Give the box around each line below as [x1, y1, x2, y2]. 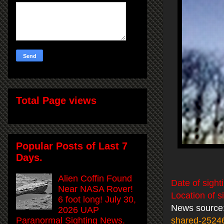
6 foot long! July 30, [58, 194, 136, 204]
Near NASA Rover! [58, 183, 133, 194]
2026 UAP [58, 204, 99, 215]
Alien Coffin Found [58, 173, 132, 183]
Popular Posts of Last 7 [16, 140, 127, 151]
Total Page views [16, 94, 96, 106]
